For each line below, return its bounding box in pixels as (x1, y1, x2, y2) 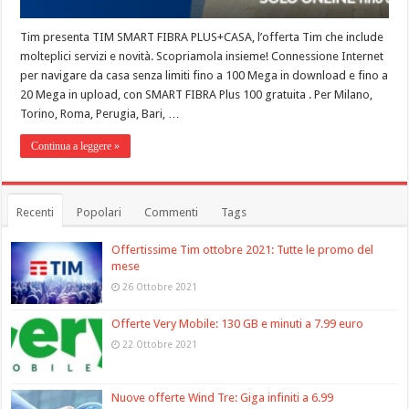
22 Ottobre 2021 (122, 339, 198, 350)
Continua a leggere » (31, 139, 121, 152)
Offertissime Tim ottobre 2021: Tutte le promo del (111, 242, 374, 257)
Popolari (77, 204, 122, 219)
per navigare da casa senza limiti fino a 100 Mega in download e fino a (20, 68, 389, 82)
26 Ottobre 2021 (122, 280, 198, 292)
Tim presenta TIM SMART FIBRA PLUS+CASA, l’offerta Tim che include (20, 29, 384, 44)
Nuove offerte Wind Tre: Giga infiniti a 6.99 (111, 391, 334, 405)
